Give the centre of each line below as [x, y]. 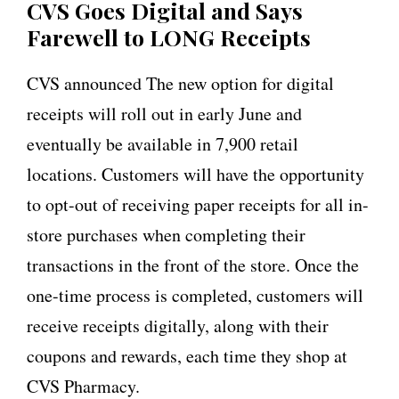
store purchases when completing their [166, 235]
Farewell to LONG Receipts [169, 37]
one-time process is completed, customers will [195, 295]
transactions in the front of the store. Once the [193, 265]
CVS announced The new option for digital [180, 83]
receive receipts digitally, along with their [178, 326]
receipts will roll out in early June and [164, 114]
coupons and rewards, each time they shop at [187, 356]
